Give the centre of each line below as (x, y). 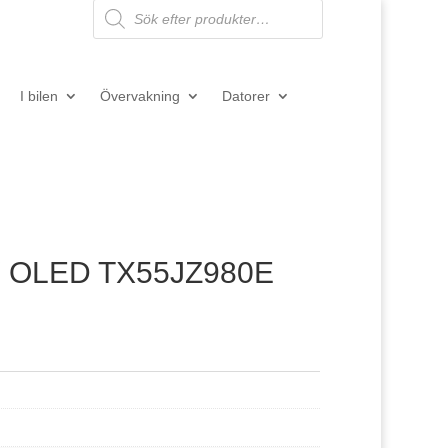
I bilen (38, 95)
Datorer (245, 95)
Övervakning (139, 95)
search (114, 19)
